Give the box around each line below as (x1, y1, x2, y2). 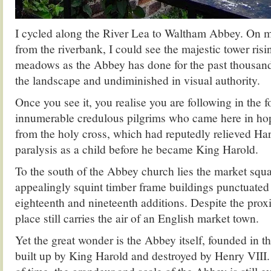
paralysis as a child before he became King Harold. (15, 141, 258, 157)
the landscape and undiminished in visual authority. (15, 72, 260, 88)
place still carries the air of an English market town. (15, 210, 259, 226)
